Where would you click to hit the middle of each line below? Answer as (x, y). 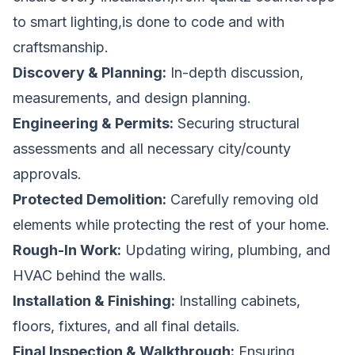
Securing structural (237, 123)
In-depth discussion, (235, 72)
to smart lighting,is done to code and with (149, 21)
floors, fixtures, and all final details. (126, 326)
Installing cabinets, (238, 300)
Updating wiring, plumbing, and (226, 250)
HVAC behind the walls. (90, 275)
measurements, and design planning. (132, 97)
